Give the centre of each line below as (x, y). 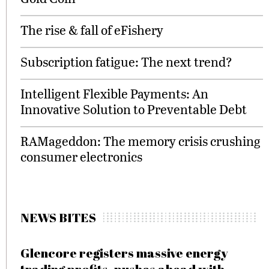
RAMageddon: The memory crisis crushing (141, 141)
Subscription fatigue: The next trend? (126, 62)
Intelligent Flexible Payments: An (114, 93)
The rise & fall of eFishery (92, 30)
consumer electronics (81, 156)
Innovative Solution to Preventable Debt (134, 109)
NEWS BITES (58, 217)
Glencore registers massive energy (124, 253)
